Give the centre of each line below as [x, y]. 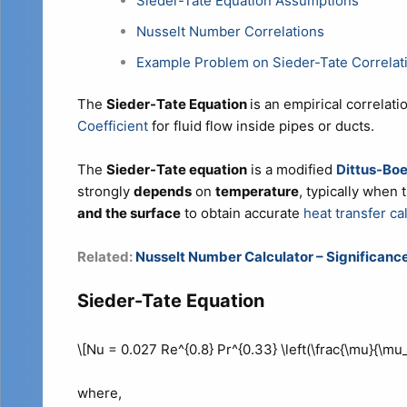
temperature [257, 192]
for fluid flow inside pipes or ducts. [261, 126]
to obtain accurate [242, 213]
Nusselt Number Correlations [230, 31]
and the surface [129, 213]
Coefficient [112, 126]
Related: [106, 257]
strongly [105, 192]
